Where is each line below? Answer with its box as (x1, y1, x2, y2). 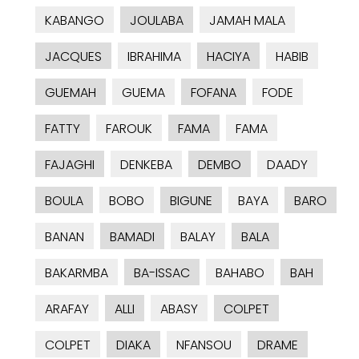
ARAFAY (45, 300, 89, 319)
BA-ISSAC (134, 264, 190, 283)
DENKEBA (120, 155, 172, 175)
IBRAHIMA (127, 47, 181, 67)
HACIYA (207, 47, 250, 67)
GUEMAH (45, 83, 96, 103)
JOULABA (130, 11, 184, 30)
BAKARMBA (45, 264, 108, 283)
